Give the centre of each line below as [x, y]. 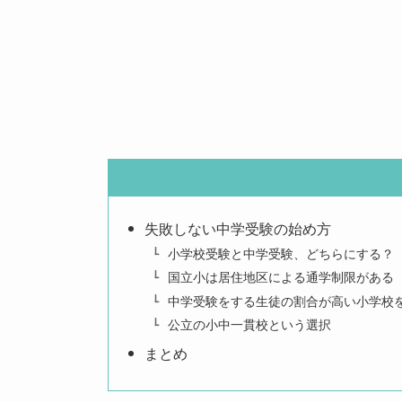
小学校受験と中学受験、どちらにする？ [280, 253]
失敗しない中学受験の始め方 [238, 230]
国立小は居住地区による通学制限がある [280, 278]
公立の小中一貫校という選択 [249, 325]
